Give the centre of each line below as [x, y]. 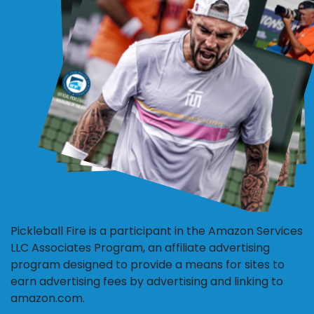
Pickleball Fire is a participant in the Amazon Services [157, 231]
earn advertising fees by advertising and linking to [147, 281]
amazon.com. [48, 298]
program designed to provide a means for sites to [148, 265]
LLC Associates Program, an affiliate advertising [140, 248]
